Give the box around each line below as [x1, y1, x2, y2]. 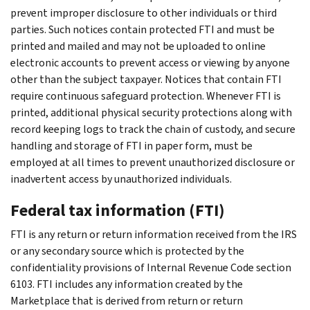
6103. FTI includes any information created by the [10, 276, 243, 291]
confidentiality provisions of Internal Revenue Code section [10, 259, 291, 275]
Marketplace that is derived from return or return [10, 293, 243, 308]
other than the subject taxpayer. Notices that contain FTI [10, 71, 282, 86]
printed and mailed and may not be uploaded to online [10, 38, 266, 53]
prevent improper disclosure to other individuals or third [10, 5, 277, 20]
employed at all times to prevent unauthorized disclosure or [10, 154, 295, 170]
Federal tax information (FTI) [10, 199, 225, 221]
